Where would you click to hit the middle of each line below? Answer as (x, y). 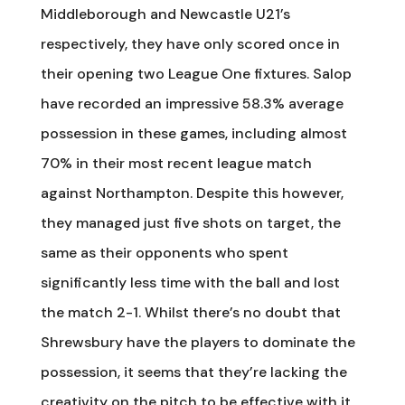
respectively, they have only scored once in (190, 43)
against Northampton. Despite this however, (192, 193)
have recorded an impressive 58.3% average (192, 103)
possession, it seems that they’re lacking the (193, 372)
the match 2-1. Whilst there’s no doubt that (190, 312)
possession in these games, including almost (193, 133)
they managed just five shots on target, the (190, 222)
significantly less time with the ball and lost (190, 282)
